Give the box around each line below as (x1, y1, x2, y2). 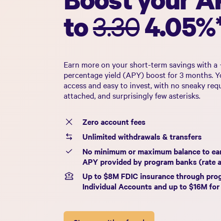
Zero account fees (82, 116, 146, 127)
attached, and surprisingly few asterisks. (64, 90, 200, 101)
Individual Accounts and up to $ (82, 181, 193, 191)
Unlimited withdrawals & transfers (82, 131, 202, 142)
